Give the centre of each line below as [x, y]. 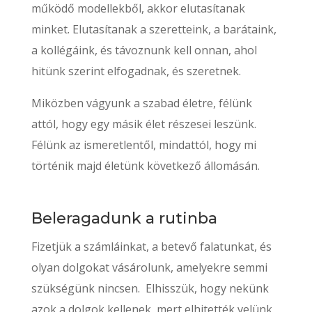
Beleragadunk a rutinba [124, 219]
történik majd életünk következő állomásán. [145, 166]
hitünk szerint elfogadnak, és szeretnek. [136, 71]
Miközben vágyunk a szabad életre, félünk [141, 103]
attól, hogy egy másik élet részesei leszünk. [143, 124]
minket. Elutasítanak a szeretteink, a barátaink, [154, 30]
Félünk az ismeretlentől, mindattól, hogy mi [143, 145]
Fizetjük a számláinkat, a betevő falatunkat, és [151, 247]
